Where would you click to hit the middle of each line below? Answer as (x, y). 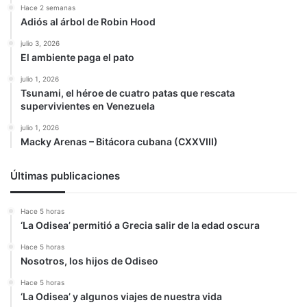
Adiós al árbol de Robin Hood (88, 22)
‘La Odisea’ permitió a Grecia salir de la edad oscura (140, 225)
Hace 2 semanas (48, 8)
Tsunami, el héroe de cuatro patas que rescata (128, 93)
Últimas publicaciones (65, 176)
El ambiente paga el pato (77, 57)
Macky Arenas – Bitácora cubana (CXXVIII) (119, 142)
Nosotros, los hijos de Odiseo (89, 261)
